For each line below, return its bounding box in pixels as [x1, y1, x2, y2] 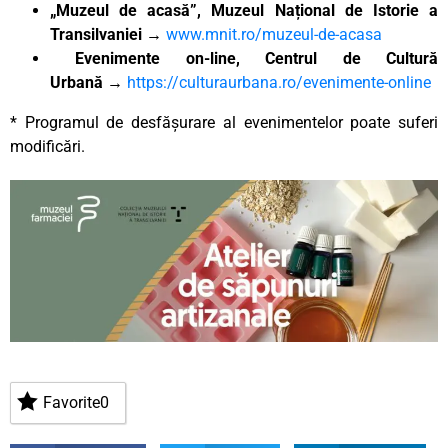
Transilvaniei [50, 24, 146, 44]
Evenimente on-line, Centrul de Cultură [50, 48, 438, 68]
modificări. [10, 136, 85, 156]
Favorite [43, 393, 100, 413]
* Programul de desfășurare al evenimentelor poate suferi [10, 112, 438, 132]
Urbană [50, 72, 107, 92]
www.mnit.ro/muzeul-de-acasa [166, 24, 382, 44]
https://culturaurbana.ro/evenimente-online [127, 72, 431, 92]
